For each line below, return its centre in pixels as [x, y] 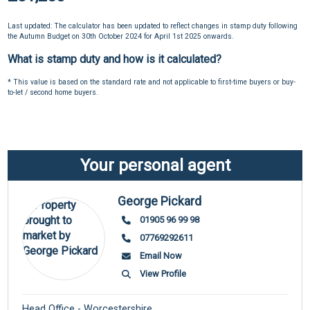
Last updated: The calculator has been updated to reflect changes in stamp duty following [153, 26]
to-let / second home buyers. [53, 93]
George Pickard [160, 201]
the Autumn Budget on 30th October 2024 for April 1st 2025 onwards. [121, 37]
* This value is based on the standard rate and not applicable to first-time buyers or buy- [152, 82]
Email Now [161, 255]
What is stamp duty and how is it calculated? [115, 60]
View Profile [163, 273]
